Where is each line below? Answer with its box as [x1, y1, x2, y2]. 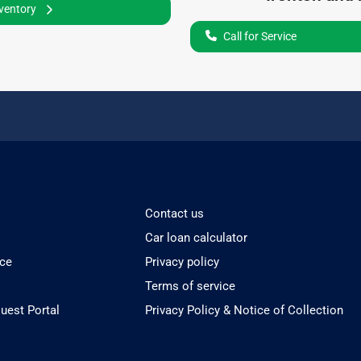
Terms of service [145, 278, 236, 293]
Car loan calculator [145, 230, 248, 245]
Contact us [145, 205, 205, 221]
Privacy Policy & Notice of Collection [145, 302, 344, 317]
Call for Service [222, 29, 297, 43]
